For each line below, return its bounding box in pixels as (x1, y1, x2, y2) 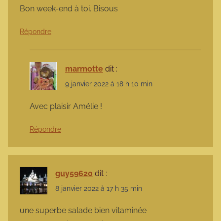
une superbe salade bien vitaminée (20, 205, 147, 215)
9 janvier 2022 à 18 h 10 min (65, 80, 152, 88)
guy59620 (55, 168, 93, 178)
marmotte (65, 64, 103, 74)
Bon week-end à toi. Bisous (20, 4, 118, 14)
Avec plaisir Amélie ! (30, 101, 102, 111)
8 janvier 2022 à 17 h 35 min (55, 184, 142, 192)
